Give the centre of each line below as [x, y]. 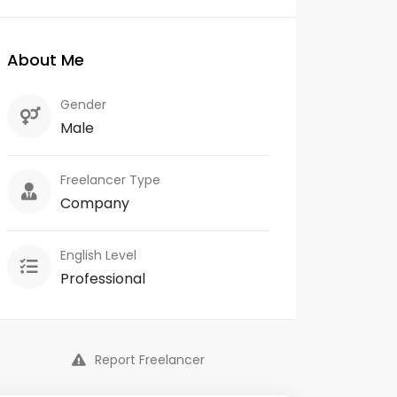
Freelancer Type [110, 180]
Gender [83, 105]
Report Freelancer [150, 360]
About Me [46, 60]
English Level [98, 255]
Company [95, 203]
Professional [103, 279]
